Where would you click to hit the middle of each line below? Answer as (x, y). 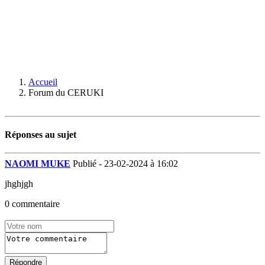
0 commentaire (32, 204)
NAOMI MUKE (38, 164)
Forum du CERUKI (66, 92)
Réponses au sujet (41, 134)
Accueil (43, 82)
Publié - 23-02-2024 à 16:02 (125, 164)
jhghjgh (19, 184)
